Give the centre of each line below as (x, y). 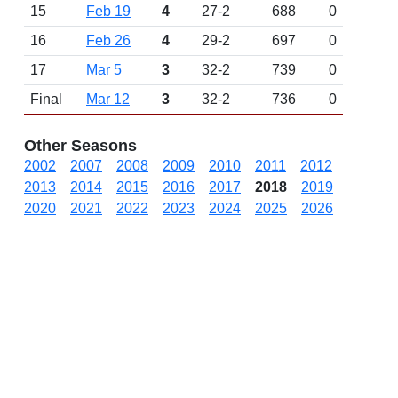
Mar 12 (108, 99)
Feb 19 (108, 11)
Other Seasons (80, 146)
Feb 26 (108, 40)
